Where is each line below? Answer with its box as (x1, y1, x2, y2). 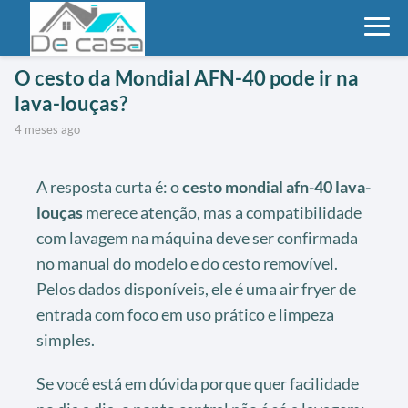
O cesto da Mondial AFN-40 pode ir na (15, 65, 359, 90)
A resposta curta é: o (36, 176, 182, 197)
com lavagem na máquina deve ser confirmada (36, 227, 358, 248)
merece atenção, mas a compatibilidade (83, 201, 362, 222)
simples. (36, 329, 95, 350)
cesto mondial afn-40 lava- (182, 176, 371, 197)
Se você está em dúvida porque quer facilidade (36, 372, 359, 393)
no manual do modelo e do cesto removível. (36, 252, 338, 273)
